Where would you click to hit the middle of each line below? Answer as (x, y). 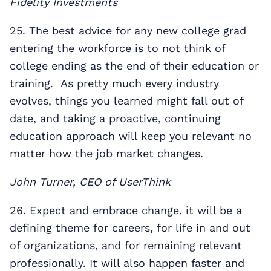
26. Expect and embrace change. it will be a (126, 210)
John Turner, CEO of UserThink (90, 181)
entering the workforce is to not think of (117, 48)
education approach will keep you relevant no (131, 135)
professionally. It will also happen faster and (127, 263)
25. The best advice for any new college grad (128, 30)
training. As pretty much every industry (114, 83)
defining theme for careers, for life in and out (130, 227)
